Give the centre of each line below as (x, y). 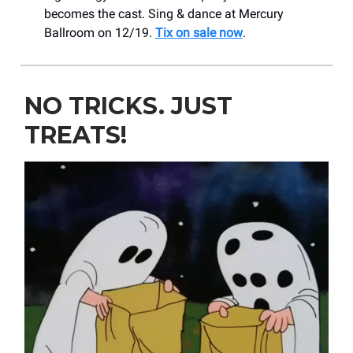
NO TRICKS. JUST (128, 106)
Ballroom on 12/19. (100, 32)
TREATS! (76, 135)
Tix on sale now (199, 32)
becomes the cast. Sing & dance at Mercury (164, 13)
